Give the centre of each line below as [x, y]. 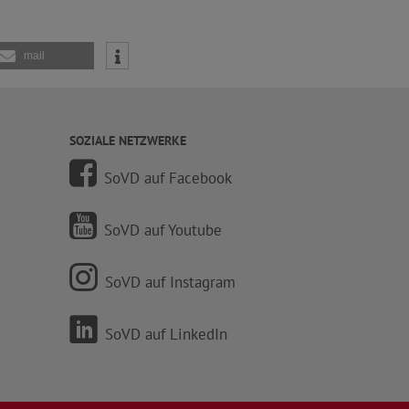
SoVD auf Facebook [168, 178]
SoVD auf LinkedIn [166, 334]
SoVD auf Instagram [170, 282]
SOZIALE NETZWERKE [128, 141]
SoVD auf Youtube [163, 230]
